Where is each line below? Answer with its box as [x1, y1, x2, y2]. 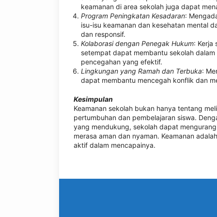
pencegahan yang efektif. [81, 58, 162, 66]
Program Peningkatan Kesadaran [81, 12, 185, 20]
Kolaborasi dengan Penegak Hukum [81, 39, 194, 47]
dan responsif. [81, 30, 125, 38]
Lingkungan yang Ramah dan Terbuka [81, 67, 202, 75]
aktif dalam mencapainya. [74, 141, 155, 149]
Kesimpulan [74, 95, 113, 103]
